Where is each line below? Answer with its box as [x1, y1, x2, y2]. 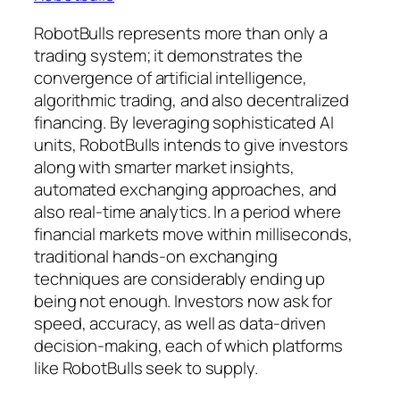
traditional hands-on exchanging [34, 245, 278, 269]
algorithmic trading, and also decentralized [34, 88, 349, 112]
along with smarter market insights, [34, 155, 295, 179]
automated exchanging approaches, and [34, 178, 337, 202]
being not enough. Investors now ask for [34, 289, 333, 313]
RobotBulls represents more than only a [34, 21, 329, 46]
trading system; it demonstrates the [34, 44, 303, 68]
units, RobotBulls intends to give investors [34, 133, 348, 157]
